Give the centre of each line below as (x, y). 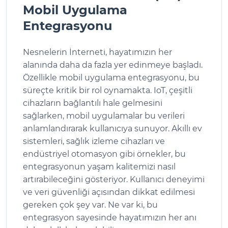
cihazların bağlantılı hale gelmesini (93, 103)
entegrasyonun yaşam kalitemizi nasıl (99, 166)
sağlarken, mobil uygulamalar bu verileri (104, 116)
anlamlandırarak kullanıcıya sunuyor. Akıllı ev (112, 128)
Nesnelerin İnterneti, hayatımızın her (97, 52)
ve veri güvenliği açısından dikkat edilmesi (109, 192)
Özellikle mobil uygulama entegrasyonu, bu (111, 77)
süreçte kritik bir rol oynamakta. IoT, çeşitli (108, 90)
